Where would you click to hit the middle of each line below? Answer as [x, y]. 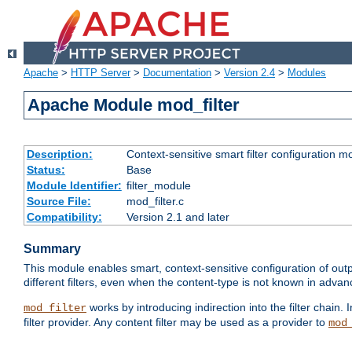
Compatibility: [64, 217]
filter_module [158, 186]
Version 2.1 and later [178, 217]
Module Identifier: [74, 186]
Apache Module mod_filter [134, 105]
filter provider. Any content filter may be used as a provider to [176, 323]
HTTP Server [101, 73]
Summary [52, 249]
